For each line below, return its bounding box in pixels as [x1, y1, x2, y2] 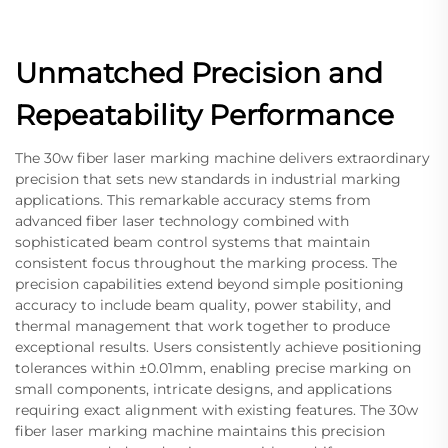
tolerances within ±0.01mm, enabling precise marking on [15, 358, 411, 377]
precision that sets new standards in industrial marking [15, 169, 401, 188]
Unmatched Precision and [15, 55, 383, 90]
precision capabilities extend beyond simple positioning [15, 274, 404, 293]
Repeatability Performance [15, 97, 394, 132]
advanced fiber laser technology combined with [15, 211, 349, 230]
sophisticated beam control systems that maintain [15, 232, 370, 251]
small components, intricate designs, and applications [15, 379, 392, 398]
